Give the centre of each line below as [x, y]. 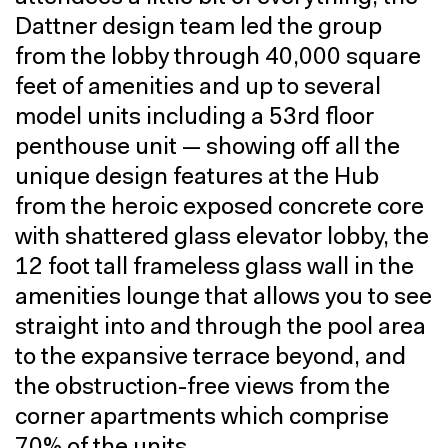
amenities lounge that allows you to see [223, 298]
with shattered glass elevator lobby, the [222, 238]
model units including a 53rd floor [194, 118]
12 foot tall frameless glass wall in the [214, 268]
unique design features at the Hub [197, 178]
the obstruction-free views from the [202, 388]
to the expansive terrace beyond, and [210, 358]
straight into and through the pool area [220, 328]
